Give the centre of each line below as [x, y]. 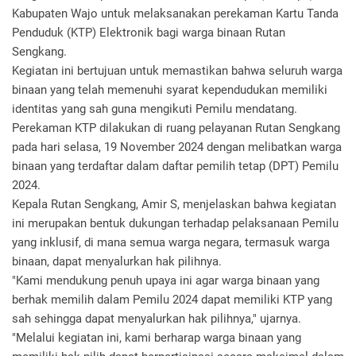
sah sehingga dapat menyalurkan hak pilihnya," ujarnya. [158, 319]
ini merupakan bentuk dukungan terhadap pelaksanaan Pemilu [175, 223]
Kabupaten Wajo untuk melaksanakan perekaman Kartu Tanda [175, 14]
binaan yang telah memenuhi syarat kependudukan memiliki [170, 90]
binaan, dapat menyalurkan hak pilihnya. [118, 261]
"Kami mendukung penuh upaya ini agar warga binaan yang [166, 281]
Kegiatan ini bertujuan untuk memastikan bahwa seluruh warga [177, 71]
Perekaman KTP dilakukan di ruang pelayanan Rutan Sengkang [176, 128]
